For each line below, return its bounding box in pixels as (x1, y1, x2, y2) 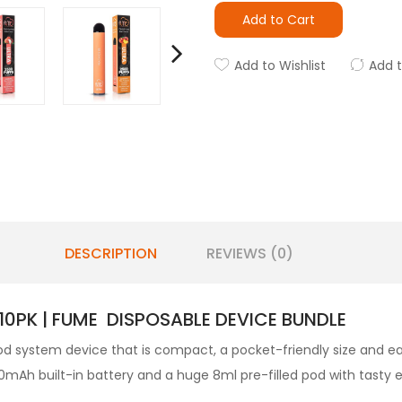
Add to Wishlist (234, 57, 326, 74)
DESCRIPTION (64, 242, 157, 264)
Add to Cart (242, 11, 315, 29)
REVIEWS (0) (205, 242, 293, 264)
